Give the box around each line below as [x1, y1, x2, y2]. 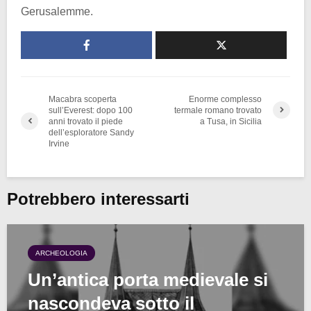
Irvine [49, 138, 69, 149]
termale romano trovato [174, 105, 262, 115]
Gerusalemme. [21, 5, 93, 17]
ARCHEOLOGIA [35, 249, 87, 257]
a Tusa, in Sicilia [200, 116, 262, 126]
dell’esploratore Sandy [49, 127, 134, 137]
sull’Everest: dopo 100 [49, 105, 133, 115]
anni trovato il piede [49, 116, 123, 126]
